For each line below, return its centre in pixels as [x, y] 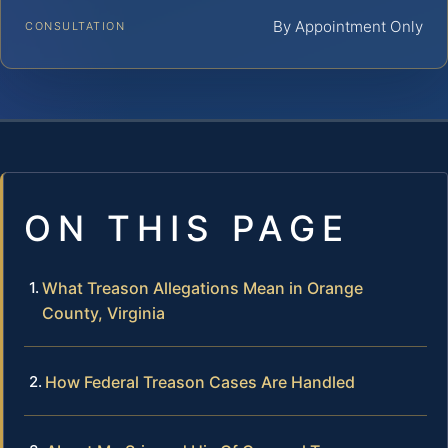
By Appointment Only [348, 26]
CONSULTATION [75, 25]
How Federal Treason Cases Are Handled [200, 381]
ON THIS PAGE [187, 227]
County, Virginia [103, 312]
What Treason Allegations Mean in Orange [202, 287]
